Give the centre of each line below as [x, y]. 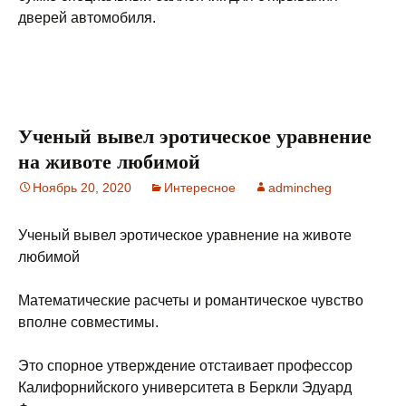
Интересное [200, 188]
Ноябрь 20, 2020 [82, 188]
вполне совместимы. [88, 322]
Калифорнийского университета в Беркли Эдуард [185, 387]
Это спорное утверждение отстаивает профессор [185, 366]
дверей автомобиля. [87, 18]
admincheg [300, 188]
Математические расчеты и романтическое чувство [191, 300]
